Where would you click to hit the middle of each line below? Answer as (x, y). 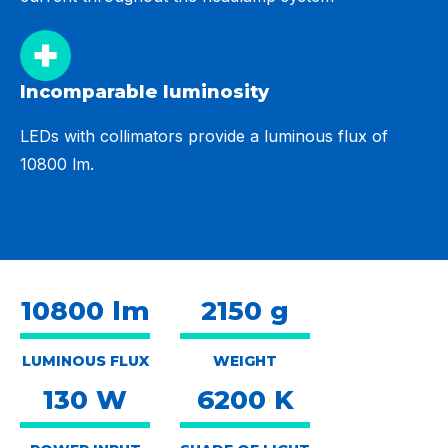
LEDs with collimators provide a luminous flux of (204, 136)
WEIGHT (245, 361)
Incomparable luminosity (144, 92)
